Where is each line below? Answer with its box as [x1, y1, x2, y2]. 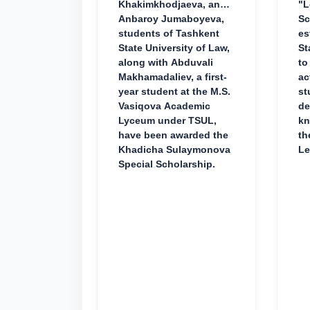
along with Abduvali [118, 57, 213, 68]
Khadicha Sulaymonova [118, 144, 230, 155]
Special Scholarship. [118, 158, 215, 170]
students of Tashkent [118, 28, 219, 39]
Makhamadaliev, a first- [118, 71, 227, 82]
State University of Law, [118, 42, 230, 53]
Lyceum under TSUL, [118, 115, 217, 126]
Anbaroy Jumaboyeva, [118, 13, 224, 24]
